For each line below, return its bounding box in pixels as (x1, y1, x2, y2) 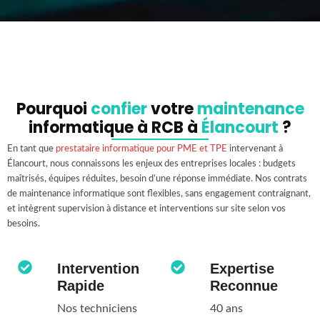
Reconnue (210, 277, 278, 294)
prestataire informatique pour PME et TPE (56, 144, 227, 154)
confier (90, 97, 147, 120)
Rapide (57, 277, 104, 294)
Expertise (210, 260, 274, 276)
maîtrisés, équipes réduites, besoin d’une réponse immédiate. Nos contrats (7, 174, 307, 184)
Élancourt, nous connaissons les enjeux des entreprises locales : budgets (7, 159, 296, 169)
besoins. (7, 219, 40, 229)
